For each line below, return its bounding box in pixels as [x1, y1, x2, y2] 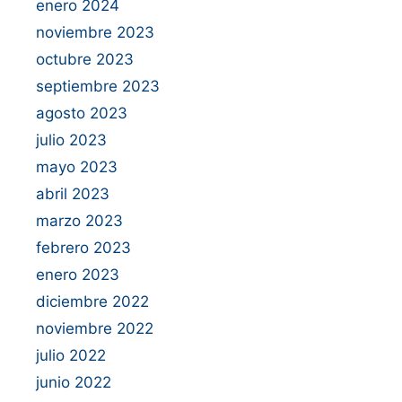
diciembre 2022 [36, 292, 149, 310]
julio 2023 [36, 130, 107, 149]
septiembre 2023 [36, 76, 160, 95]
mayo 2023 [36, 157, 118, 176]
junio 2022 [36, 372, 111, 391]
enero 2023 [36, 265, 119, 284]
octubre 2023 [36, 49, 134, 68]
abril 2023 [36, 184, 109, 203]
